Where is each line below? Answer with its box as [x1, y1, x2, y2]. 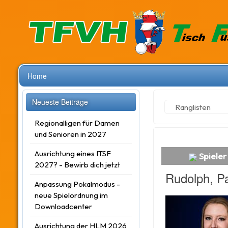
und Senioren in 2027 [35, 129, 106, 139]
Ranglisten [175, 102, 211, 112]
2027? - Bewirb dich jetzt [35, 160, 120, 169]
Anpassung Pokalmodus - [35, 179, 120, 189]
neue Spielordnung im [35, 190, 108, 200]
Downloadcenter [35, 202, 92, 211]
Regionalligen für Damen [35, 118, 120, 128]
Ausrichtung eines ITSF [35, 149, 111, 158]
